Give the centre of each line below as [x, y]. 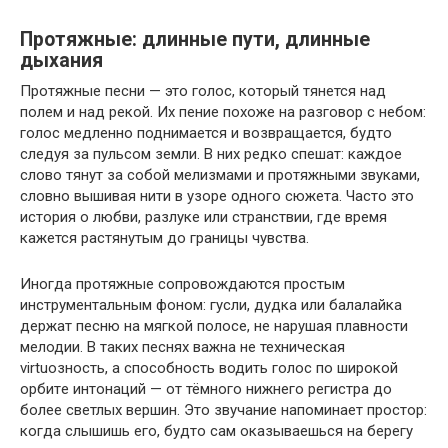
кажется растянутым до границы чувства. [164, 237]
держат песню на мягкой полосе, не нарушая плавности [214, 325]
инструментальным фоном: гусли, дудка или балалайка [211, 304]
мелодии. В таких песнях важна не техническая [182, 346]
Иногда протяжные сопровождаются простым [182, 283]
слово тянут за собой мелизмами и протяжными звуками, [220, 174]
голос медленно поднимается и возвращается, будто [206, 132]
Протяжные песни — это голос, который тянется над [203, 90]
